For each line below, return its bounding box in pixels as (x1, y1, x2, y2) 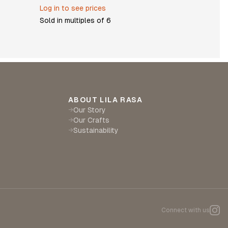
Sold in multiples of (40, 16, 106, 24)
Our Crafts (73, 116, 109, 124)
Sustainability (73, 126, 119, 134)
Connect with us (161, 207, 210, 214)
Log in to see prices (40, 4, 106, 12)
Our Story (73, 106, 106, 114)
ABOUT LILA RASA (68, 96, 142, 104)
